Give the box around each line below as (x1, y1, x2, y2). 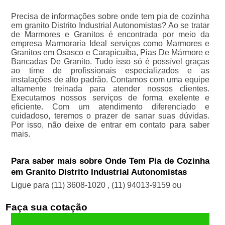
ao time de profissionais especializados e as (11, 66, 210, 75)
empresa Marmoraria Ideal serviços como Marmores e (11, 39, 210, 48)
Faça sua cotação (5, 202, 87, 213)
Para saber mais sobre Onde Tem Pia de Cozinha (11, 156, 210, 166)
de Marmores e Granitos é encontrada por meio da (11, 30, 210, 39)
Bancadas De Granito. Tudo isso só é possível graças (11, 57, 210, 66)
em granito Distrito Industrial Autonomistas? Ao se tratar (11, 21, 210, 30)
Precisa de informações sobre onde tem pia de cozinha (11, 12, 210, 21)
